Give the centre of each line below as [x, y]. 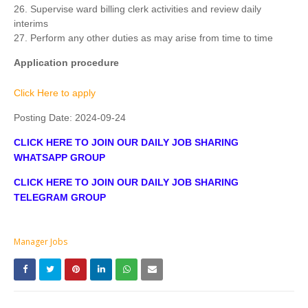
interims [31, 24]
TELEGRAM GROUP [60, 198]
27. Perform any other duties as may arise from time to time [143, 38]
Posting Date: [44, 118]
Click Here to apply [55, 93]
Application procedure [66, 63]
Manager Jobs [41, 242]
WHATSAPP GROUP [59, 158]
